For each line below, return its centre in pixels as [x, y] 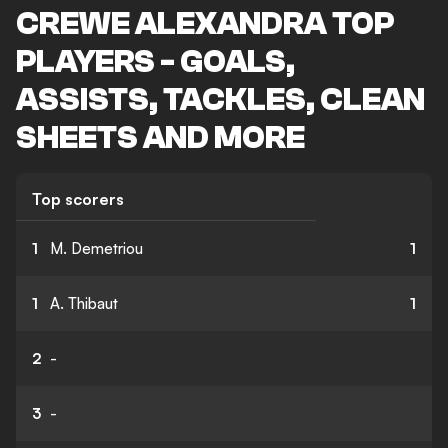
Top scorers [78, 199]
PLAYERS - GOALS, [155, 62]
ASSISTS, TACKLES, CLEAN [220, 100]
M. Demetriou [96, 248]
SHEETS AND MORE [160, 138]
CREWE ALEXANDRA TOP [205, 24]
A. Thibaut [84, 303]
